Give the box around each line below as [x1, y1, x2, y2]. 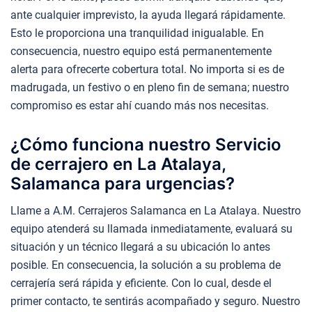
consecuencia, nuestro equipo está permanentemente [10, 44, 272, 58]
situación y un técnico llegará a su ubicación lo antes [10, 240, 270, 253]
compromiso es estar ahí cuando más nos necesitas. [10, 98, 269, 112]
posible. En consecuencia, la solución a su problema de [10, 258, 281, 272]
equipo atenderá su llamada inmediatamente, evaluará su [10, 221, 292, 235]
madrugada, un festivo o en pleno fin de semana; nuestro [10, 80, 289, 94]
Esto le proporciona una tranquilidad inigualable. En [10, 26, 264, 40]
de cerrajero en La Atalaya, [10, 153, 226, 174]
